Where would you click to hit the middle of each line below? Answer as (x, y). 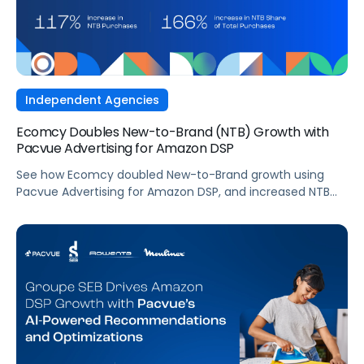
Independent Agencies (92, 100)
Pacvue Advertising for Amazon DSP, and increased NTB (173, 191)
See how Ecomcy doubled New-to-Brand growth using (170, 174)
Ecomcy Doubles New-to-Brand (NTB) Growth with (173, 132)
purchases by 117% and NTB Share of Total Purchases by (173, 208)
